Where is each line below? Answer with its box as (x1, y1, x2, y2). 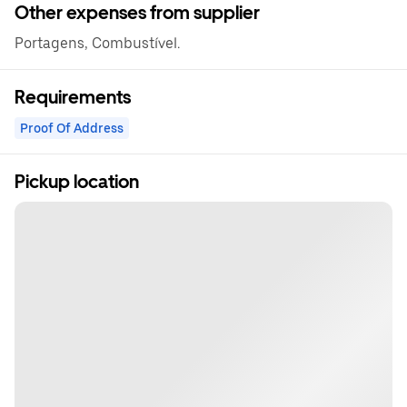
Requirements (15, 86, 131, 109)
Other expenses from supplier (15, 2, 260, 25)
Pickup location (15, 171, 139, 194)
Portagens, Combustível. (15, 35, 180, 53)
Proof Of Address (20, 121, 124, 136)
